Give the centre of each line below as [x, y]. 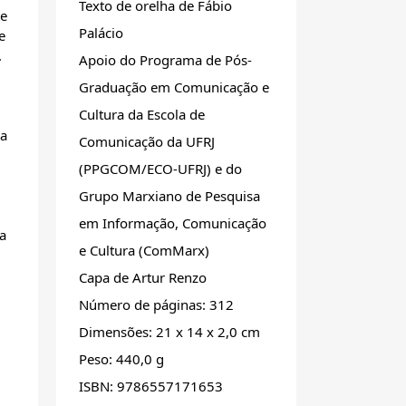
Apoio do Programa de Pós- [165, 60]
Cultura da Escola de [142, 115]
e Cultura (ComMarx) [144, 251]
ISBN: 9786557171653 [151, 387]
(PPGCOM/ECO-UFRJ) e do [160, 169]
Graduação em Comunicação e [174, 87]
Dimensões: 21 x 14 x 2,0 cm [169, 332]
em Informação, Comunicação [173, 223]
